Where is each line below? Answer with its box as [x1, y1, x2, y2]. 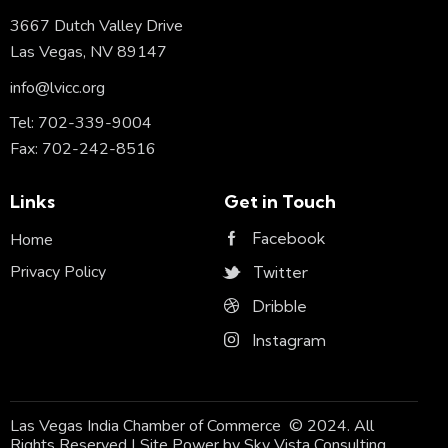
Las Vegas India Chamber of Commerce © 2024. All [10, 415, 374, 438]
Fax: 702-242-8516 [10, 138, 156, 161]
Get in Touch [224, 190, 336, 214]
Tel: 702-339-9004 [10, 112, 152, 135]
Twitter [252, 261, 308, 282]
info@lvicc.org [10, 76, 105, 99]
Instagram [252, 329, 326, 350]
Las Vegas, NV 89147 [10, 41, 167, 64]
